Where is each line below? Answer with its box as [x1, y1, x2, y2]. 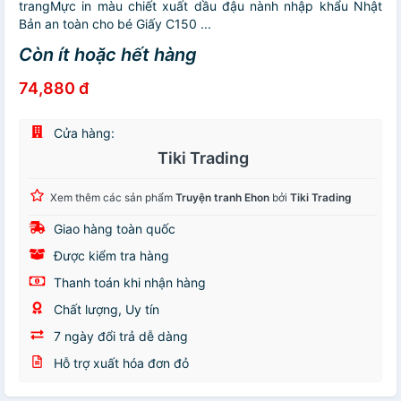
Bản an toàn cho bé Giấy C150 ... [19, 16, 211, 32]
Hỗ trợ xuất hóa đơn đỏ [50, 355, 189, 371]
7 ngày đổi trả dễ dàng [50, 328, 188, 345]
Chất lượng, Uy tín [50, 302, 159, 318]
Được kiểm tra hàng [50, 248, 169, 264]
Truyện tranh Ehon [175, 191, 269, 205]
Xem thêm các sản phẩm [50, 191, 175, 205]
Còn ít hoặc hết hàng [19, 44, 197, 66]
